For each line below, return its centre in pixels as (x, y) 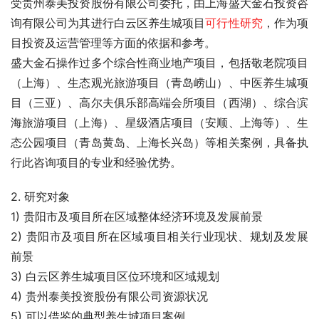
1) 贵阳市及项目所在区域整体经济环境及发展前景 (137, 216)
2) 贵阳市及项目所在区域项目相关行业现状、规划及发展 (159, 236)
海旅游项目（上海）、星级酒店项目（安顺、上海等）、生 (159, 122)
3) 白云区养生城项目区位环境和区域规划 (115, 276)
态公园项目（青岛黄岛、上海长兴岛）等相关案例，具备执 (159, 142)
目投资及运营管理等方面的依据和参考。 (113, 43)
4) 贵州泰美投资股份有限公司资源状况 (109, 296)
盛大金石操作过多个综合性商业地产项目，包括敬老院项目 (159, 63)
